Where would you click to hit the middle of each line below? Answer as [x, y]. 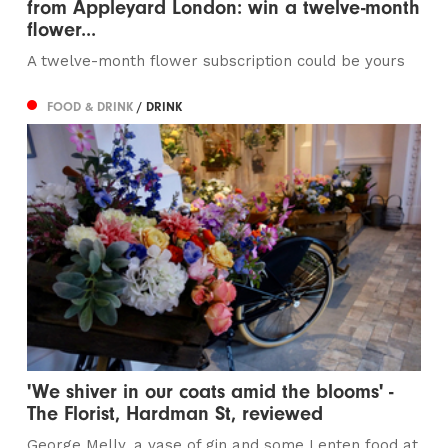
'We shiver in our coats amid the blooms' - [210, 391]
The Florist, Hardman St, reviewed [175, 413]
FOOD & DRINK [92, 106]
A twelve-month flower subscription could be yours [216, 61]
